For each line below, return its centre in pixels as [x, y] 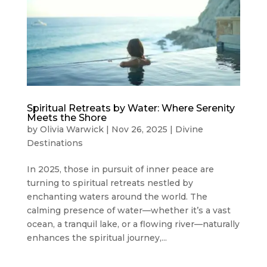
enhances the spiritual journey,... [97, 237]
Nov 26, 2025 [139, 129]
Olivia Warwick [72, 129]
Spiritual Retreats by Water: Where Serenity [131, 108]
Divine [189, 129]
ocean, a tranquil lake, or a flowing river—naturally [133, 224]
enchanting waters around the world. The [117, 196]
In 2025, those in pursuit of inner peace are [120, 169]
